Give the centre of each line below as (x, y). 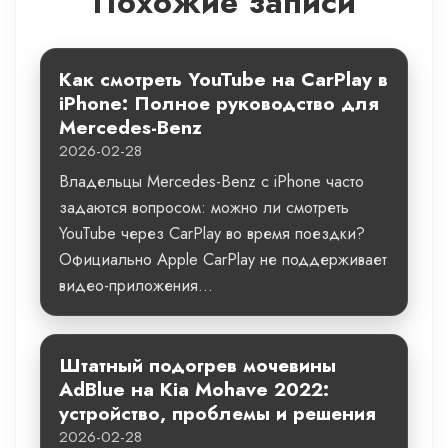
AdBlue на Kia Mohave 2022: (194, 389)
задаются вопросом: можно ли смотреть (204, 207)
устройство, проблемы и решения (217, 413)
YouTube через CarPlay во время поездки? (212, 233)
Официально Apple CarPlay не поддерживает (223, 259)
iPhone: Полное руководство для (219, 103)
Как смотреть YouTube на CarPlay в (223, 79)
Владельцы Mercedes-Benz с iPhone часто (211, 181)
